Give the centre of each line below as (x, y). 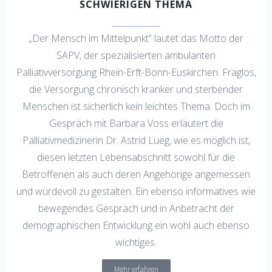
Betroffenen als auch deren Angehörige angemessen (136, 174)
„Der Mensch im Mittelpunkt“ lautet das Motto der (136, 38)
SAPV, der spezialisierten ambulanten (136, 55)
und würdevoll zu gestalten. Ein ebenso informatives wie (136, 191)
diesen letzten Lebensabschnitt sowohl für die (136, 157)
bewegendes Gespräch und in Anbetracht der (136, 208)
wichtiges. (136, 242)
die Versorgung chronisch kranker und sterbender (136, 89)
